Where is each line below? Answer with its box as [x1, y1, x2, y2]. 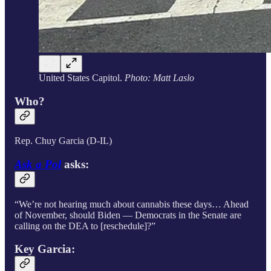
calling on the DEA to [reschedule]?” [15, 220, 155, 231]
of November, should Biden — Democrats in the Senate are [15, 209, 241, 220]
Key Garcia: [15, 243, 78, 256]
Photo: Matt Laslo [125, 72, 194, 83]
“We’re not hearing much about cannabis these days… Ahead [15, 198, 249, 209]
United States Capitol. [39, 72, 125, 83]
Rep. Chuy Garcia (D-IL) [15, 135, 112, 146]
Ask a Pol [15, 157, 61, 171]
